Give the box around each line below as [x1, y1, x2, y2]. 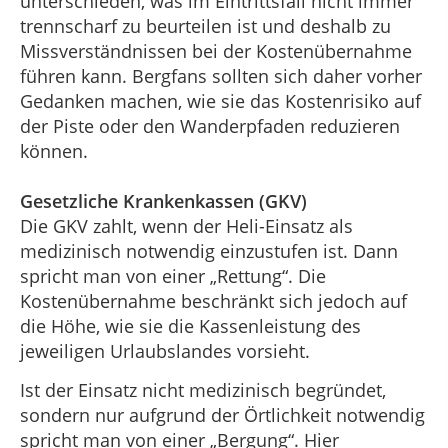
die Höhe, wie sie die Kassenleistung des [20, 313, 361, 338]
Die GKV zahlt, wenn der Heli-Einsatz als [20, 213, 353, 238]
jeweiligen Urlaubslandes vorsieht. [20, 338, 310, 363]
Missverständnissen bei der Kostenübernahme [20, 38, 412, 63]
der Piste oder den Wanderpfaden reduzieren [20, 113, 400, 138]
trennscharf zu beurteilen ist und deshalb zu [20, 13, 391, 38]
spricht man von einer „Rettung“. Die [20, 263, 326, 288]
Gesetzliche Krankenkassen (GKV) [20, 188, 307, 213]
